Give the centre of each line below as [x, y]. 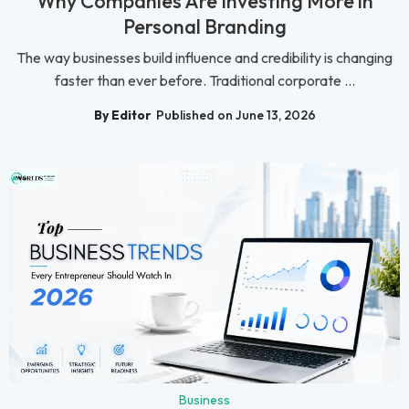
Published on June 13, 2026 [236, 115]
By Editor [122, 115]
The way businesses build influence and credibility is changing [204, 58]
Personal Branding [204, 27]
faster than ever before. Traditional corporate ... [204, 81]
